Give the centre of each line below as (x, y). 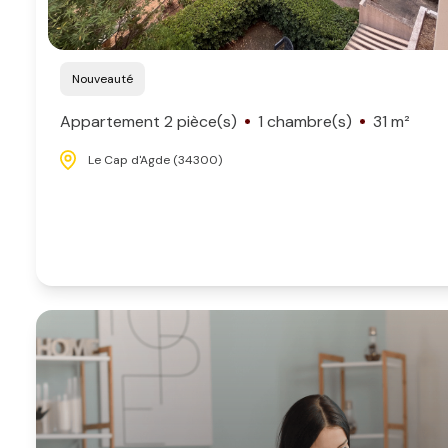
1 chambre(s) (304, 121)
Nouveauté (106, 78)
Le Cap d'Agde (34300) (155, 159)
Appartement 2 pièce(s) (148, 121)
